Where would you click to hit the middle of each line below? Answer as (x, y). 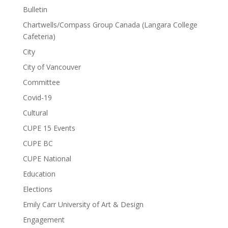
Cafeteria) (39, 36)
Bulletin (35, 9)
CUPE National (47, 158)
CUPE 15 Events (49, 128)
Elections (37, 189)
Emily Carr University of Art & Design (83, 204)
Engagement (44, 219)
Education (39, 174)
